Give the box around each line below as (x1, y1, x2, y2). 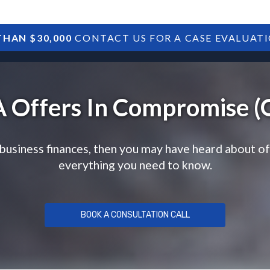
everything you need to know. (58, 158, 212, 172)
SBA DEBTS (96, 40, 144, 50)
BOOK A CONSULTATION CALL (80, 210, 190, 220)
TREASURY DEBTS (180, 40, 258, 50)
